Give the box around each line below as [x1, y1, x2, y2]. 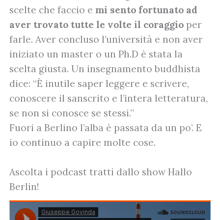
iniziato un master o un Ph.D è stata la [9, 48, 183, 60]
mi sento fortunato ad [95, 3, 197, 16]
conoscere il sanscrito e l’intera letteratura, [9, 92, 208, 104]
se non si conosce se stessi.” [9, 107, 134, 119]
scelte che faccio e [9, 3, 95, 16]
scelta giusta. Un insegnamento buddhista [9, 62, 200, 75]
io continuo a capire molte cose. [9, 136, 156, 148]
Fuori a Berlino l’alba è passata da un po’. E [9, 121, 202, 134]
